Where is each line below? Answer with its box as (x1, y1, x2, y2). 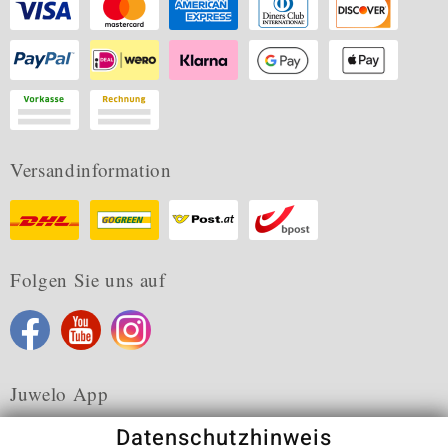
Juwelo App (10, 381, 109, 406)
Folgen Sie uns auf (10, 267, 166, 292)
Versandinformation (10, 157, 172, 182)
